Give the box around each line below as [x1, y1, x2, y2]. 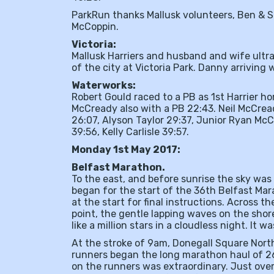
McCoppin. [72, 21, 119, 32]
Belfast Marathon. [72, 161, 165, 173]
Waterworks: [72, 80, 136, 91]
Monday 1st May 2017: [72, 144, 180, 155]
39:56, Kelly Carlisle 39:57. [72, 126, 189, 138]
